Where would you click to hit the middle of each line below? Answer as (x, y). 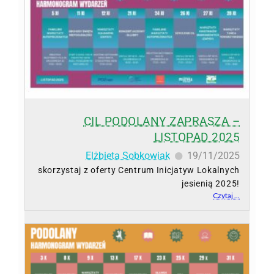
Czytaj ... (226, 195)
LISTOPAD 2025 (197, 137)
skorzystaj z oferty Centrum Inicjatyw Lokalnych (139, 170)
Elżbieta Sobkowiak (128, 155)
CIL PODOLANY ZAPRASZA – (161, 121)
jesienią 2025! (211, 183)
